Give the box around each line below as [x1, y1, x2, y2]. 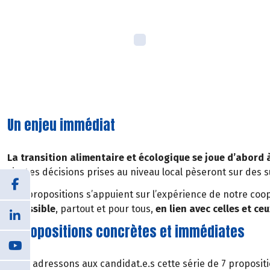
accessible [7, 202, 55, 215]
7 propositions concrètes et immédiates [7, 221, 245, 242]
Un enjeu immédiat [7, 115, 115, 136]
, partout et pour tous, [55, 202, 155, 215]
